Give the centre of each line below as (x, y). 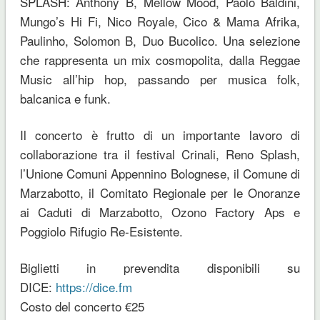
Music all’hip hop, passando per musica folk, (160, 79)
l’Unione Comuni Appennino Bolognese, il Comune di (160, 174)
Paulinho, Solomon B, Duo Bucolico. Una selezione (160, 41)
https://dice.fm (94, 287)
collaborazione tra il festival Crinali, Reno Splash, (160, 154)
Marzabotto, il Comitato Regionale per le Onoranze (160, 193)
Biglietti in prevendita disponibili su (160, 268)
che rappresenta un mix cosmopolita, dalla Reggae (160, 60)
